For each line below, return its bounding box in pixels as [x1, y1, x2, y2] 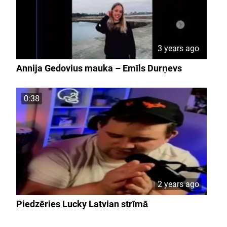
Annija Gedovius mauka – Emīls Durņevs [16, 62, 182, 73]
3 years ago [158, 43, 199, 53]
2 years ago [158, 179, 199, 189]
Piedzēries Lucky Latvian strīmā [16, 198, 148, 209]
